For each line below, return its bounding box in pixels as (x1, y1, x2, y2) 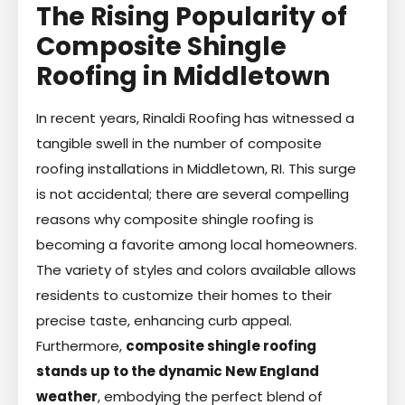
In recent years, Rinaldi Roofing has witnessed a (36, 108, 354, 127)
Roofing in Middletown (36, 58, 330, 94)
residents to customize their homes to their (36, 285, 332, 305)
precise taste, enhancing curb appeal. (36, 310, 292, 330)
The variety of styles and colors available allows (36, 259, 356, 279)
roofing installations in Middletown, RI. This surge (36, 158, 356, 178)
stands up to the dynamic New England (36, 361, 319, 381)
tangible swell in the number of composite (36, 133, 322, 153)
